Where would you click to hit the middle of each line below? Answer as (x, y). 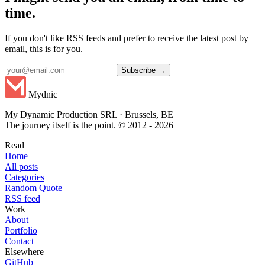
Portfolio (21, 231)
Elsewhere (24, 252)
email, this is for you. (44, 49)
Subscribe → (143, 70)
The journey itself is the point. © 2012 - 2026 (89, 125)
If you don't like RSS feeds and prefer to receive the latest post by (127, 38)
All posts (21, 167)
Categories (25, 177)
